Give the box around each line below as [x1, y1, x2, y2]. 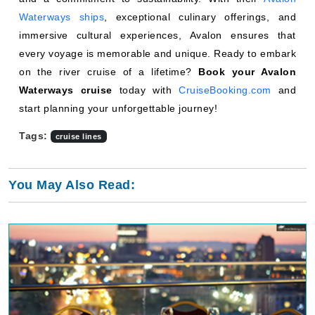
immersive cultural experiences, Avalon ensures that [19, 30, 296, 41]
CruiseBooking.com [179, 84, 271, 96]
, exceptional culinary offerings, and [104, 11, 297, 22]
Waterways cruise [19, 84, 112, 96]
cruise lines [55, 132, 102, 141]
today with [112, 84, 179, 96]
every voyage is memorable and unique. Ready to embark [19, 48, 296, 59]
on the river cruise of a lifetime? [19, 66, 199, 77]
